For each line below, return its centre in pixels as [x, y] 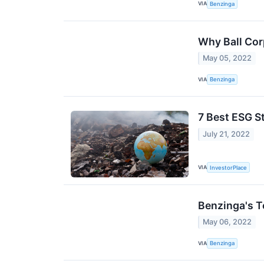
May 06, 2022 [227, 222]
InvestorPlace [229, 167]
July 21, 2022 [227, 134]
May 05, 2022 [227, 58]
